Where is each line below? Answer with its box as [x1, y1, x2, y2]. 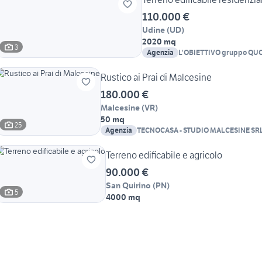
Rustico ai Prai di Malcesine [101, 71, 212, 84]
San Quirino [106, 180, 151, 191]
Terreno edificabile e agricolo [106, 149, 222, 161]
